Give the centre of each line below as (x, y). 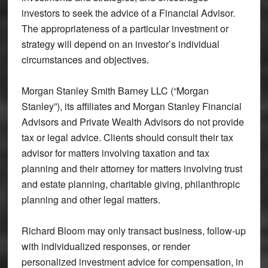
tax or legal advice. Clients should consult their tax (127, 137)
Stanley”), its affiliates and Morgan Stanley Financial (131, 106)
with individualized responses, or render (106, 246)
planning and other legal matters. (91, 199)
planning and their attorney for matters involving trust (132, 168)
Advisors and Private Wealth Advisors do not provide (133, 121)
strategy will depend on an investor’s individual (120, 44)
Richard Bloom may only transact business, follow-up (133, 230)
